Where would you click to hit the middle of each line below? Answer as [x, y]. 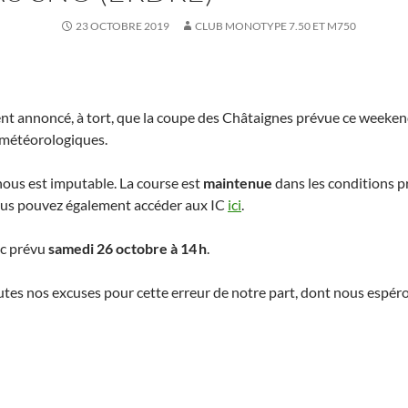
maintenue [238, 183]
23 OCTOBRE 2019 [122, 26]
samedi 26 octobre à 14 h [127, 248]
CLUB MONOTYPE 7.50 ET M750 [275, 26]
